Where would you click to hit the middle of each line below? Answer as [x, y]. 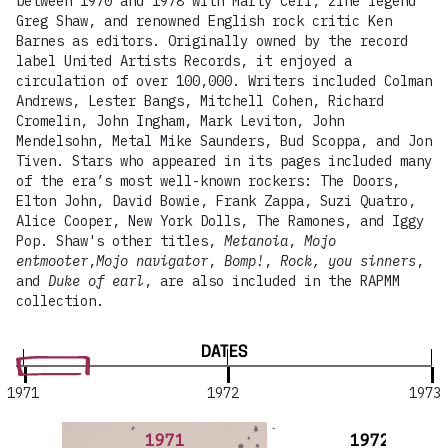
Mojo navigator [152, 261]
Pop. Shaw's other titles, [120, 241]
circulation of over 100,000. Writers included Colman [224, 81]
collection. [60, 301]
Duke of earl [96, 281]
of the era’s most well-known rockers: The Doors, [208, 181]
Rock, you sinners [348, 261]
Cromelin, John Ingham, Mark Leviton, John [180, 121]
